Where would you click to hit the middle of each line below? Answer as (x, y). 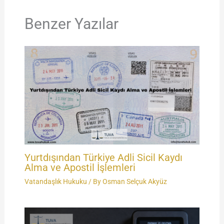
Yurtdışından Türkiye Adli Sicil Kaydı (103, 158)
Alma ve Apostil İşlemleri (80, 168)
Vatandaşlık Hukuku (55, 182)
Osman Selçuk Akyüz (134, 182)
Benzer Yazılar (71, 23)
